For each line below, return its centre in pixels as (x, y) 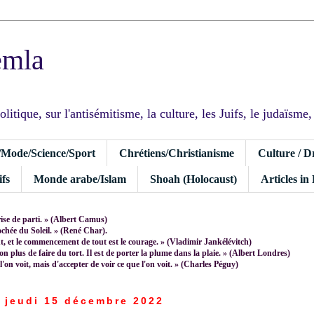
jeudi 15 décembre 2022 (84, 300)
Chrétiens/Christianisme (177, 153)
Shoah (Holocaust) (193, 179)
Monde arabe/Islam (80, 179)
